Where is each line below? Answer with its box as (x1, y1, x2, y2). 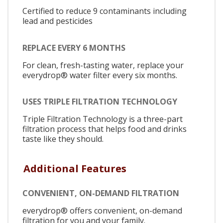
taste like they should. (22, 133, 104, 145)
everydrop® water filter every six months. (22, 69, 177, 81)
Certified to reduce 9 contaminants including (22, 5, 187, 17)
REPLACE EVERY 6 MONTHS (22, 42, 125, 53)
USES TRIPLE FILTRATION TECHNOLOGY (22, 96, 177, 108)
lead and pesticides (22, 15, 93, 27)
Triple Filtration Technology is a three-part (22, 113, 183, 125)
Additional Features (23, 162, 126, 176)
